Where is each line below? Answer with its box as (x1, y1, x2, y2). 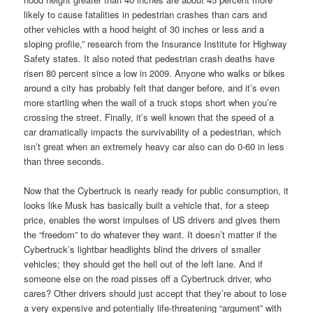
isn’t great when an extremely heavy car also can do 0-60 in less (24, 139, 285, 153)
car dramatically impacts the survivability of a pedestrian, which (24, 124, 282, 138)
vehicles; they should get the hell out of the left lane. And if (24, 256, 263, 270)
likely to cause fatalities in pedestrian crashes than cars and (24, 7, 268, 21)
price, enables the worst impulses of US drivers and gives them (24, 212, 281, 226)
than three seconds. (24, 154, 105, 168)
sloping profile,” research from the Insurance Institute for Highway (24, 36, 288, 50)
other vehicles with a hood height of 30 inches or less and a (24, 22, 265, 36)
